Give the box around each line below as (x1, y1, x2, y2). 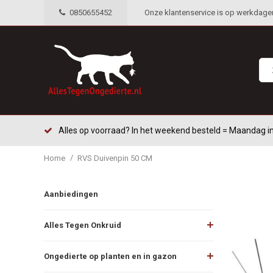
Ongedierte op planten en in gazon (44, 251, 177, 261)
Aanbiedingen (44, 189, 98, 199)
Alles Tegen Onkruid (44, 220, 121, 230)
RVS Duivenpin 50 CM (77, 153, 152, 163)
